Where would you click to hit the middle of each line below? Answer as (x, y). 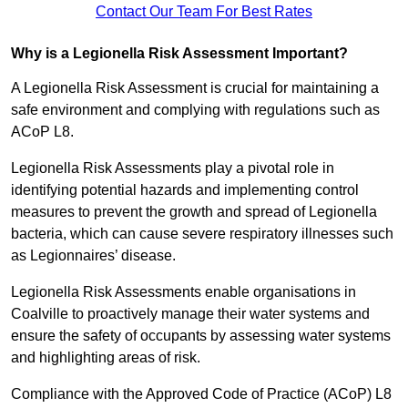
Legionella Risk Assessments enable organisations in (184, 292)
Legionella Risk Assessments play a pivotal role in (173, 168)
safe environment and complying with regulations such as (195, 110)
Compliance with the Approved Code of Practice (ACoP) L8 (201, 394)
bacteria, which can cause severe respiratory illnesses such (202, 234)
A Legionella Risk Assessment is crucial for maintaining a (195, 88)
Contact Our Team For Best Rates (204, 12)
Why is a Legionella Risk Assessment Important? (179, 54)
